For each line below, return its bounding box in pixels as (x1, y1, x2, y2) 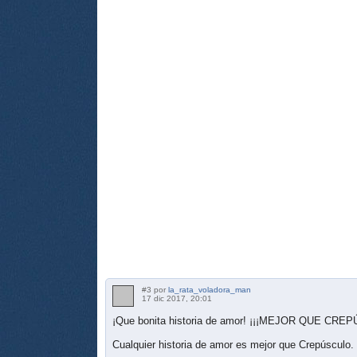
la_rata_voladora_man (168, 284, 251, 294)
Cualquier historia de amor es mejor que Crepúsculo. (112, 338, 354, 351)
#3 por (142, 284, 168, 294)
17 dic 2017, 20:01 (142, 293, 212, 303)
